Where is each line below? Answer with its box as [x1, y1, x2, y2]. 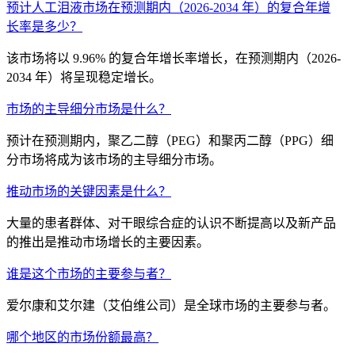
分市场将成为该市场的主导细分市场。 [6, 152, 222, 166]
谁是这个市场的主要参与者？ [6, 266, 171, 281]
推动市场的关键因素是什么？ [6, 184, 171, 198]
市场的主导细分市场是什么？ [6, 101, 171, 116]
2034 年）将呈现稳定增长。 [6, 70, 162, 84]
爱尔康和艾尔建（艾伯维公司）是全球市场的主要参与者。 [6, 298, 336, 312]
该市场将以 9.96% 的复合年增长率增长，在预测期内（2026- [6, 51, 341, 65]
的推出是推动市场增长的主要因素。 [6, 235, 209, 249]
